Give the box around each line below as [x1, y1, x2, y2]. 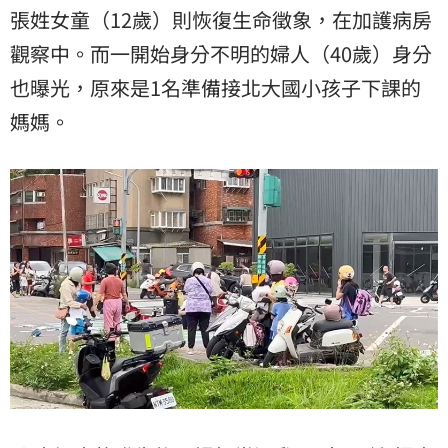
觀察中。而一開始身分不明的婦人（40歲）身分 [10, 38, 432, 68]
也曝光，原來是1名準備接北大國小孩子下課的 [10, 72, 421, 102]
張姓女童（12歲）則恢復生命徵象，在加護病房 [10, 4, 432, 34]
